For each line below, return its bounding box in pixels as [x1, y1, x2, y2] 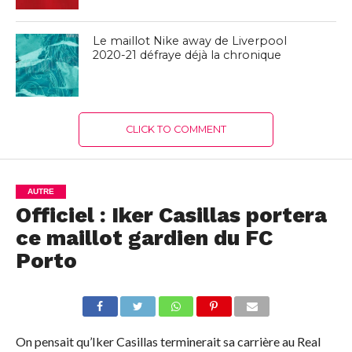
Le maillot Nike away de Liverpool [93, 33, 288, 48]
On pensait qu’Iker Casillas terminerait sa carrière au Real [15, 333, 321, 349]
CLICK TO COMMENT [125, 123, 226, 135]
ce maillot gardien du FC [15, 225, 273, 251]
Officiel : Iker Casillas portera [15, 202, 327, 228]
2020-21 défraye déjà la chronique [93, 47, 282, 62]
